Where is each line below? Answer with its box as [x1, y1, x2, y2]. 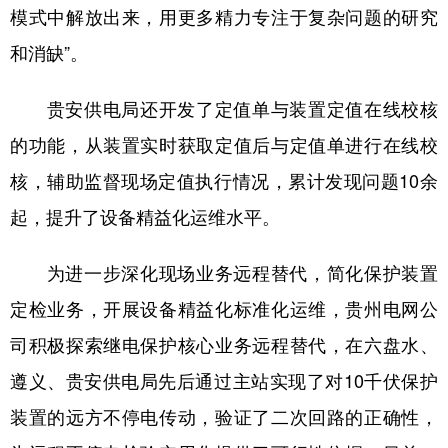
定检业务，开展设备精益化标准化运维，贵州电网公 [10, 295, 438, 321]
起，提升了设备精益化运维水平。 [10, 203, 280, 229]
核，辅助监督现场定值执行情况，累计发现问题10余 [10, 167, 438, 193]
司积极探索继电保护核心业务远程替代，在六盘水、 [10, 331, 438, 357]
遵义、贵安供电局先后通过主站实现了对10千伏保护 [10, 367, 438, 393]
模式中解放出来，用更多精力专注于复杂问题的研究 [10, 3, 438, 29]
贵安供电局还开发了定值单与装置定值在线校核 [10, 95, 438, 121]
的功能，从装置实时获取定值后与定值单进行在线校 [10, 131, 438, 157]
